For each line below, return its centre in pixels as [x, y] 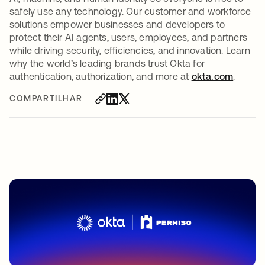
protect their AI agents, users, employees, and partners [129, 37]
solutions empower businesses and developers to [117, 24]
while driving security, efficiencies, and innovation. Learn [130, 50]
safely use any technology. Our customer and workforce [130, 11]
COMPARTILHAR [46, 98]
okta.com [212, 76]
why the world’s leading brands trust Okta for [107, 63]
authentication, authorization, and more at [101, 76]
